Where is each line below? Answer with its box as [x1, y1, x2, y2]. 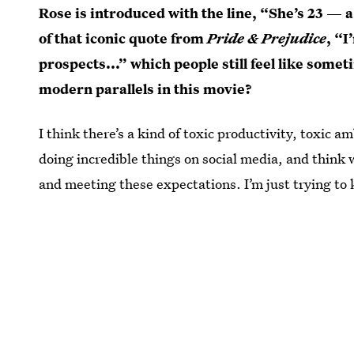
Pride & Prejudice [207, 29, 327, 48]
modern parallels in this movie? [39, 80, 253, 99]
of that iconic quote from [39, 29, 208, 48]
